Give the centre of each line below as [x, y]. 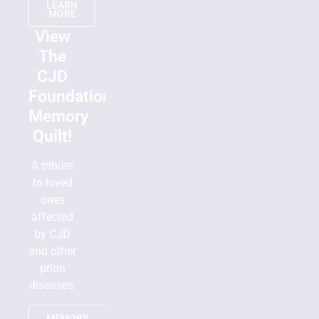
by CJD [53, 234]
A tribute [53, 165]
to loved [52, 182]
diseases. [52, 285]
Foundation [70, 96]
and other [53, 251]
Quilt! [53, 136]
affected [53, 216]
